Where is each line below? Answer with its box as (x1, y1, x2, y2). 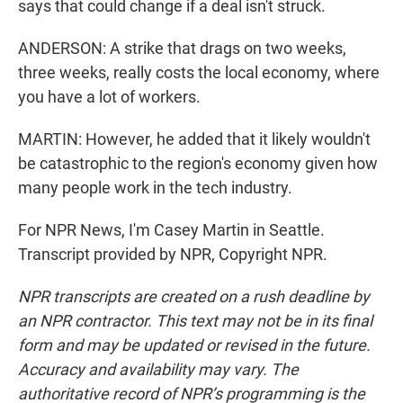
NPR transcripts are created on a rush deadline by (18, 287, 370, 307)
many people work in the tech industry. (18, 178, 292, 198)
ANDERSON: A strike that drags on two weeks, (18, 39, 346, 58)
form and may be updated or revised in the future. (18, 336, 371, 355)
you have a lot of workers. (18, 87, 201, 107)
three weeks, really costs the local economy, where (18, 63, 380, 83)
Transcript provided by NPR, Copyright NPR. (18, 245, 327, 264)
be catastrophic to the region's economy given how (18, 154, 378, 174)
